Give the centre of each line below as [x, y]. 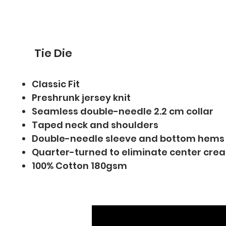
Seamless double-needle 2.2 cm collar [123, 111]
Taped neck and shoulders [95, 125]
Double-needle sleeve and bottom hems [128, 138]
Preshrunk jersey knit [81, 98]
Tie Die [53, 53]
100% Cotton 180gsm [80, 166]
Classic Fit [56, 84]
